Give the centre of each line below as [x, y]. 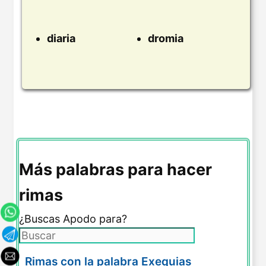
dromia [166, 38]
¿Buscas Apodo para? [73, 218]
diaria [61, 38]
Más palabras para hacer [115, 169]
